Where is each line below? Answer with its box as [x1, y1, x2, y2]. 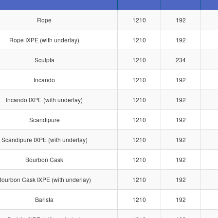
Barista [35, 195, 54, 203]
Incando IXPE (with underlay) [6, 95, 83, 104]
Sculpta [34, 55, 54, 64]
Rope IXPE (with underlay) [9, 36, 79, 44]
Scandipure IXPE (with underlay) [1, 135, 88, 144]
